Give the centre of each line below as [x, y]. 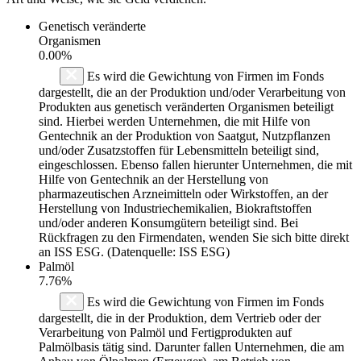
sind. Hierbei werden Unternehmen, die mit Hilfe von [174, 121]
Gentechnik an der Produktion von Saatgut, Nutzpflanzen [185, 135]
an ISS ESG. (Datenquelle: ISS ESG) [134, 251]
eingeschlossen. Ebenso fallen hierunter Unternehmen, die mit [195, 164]
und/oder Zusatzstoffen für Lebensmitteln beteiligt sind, [179, 150]
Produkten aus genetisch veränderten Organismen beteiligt [186, 106]
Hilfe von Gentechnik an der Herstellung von [154, 179]
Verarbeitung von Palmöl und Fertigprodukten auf [165, 332]
